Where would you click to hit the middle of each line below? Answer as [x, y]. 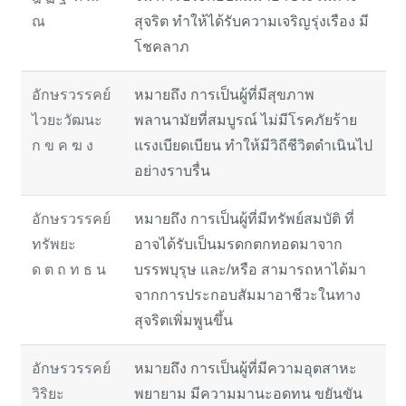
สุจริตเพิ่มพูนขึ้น [183, 320]
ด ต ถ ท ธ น [68, 269]
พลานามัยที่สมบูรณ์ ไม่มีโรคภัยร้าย [245, 120]
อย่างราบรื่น [172, 170]
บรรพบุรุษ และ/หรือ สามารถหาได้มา [250, 269]
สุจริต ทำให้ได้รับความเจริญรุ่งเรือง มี [251, 21]
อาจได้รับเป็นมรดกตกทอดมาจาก [238, 244]
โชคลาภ [161, 46]
